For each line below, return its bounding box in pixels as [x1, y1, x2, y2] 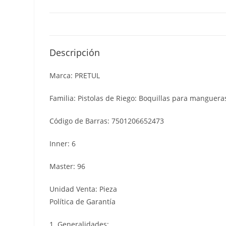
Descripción [49, 46, 100, 59]
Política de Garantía [49, 196, 116, 206]
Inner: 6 [49, 138, 76, 148]
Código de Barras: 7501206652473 [49, 116, 164, 126]
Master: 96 [49, 161, 86, 171]
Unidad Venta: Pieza [49, 184, 118, 194]
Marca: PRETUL [49, 70, 100, 80]
